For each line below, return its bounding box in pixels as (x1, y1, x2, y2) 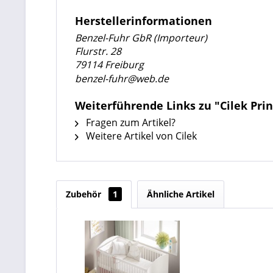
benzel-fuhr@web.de (75, 72, 169, 85)
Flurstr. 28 (75, 44, 121, 58)
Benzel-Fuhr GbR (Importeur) (75, 31, 207, 44)
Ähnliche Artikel (147, 188, 214, 200)
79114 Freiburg (75, 58, 144, 71)
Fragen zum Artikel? (83, 116, 175, 129)
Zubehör (66, 188, 104, 200)
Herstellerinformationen (75, 13, 212, 28)
